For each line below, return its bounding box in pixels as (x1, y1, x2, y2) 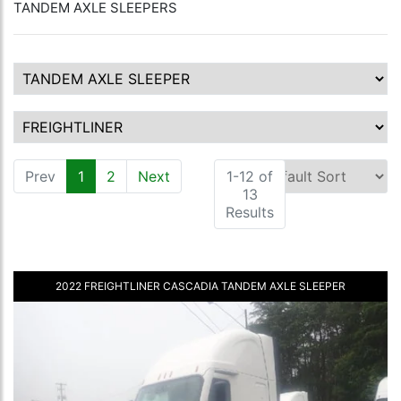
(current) (84, 167, 143, 186)
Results (226, 203, 274, 222)
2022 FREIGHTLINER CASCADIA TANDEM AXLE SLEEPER (55, 279, 346, 294)
